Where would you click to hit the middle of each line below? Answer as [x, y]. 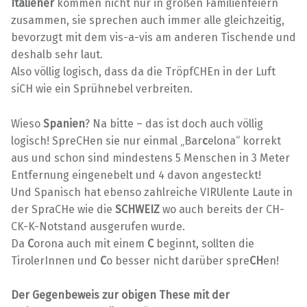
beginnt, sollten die [204, 244]
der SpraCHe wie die [63, 210]
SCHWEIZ [139, 210]
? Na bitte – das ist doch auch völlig [174, 124]
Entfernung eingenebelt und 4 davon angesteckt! [136, 175]
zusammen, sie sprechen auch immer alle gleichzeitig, [148, 21]
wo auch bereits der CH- [223, 210]
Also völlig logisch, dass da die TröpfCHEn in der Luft [143, 72]
